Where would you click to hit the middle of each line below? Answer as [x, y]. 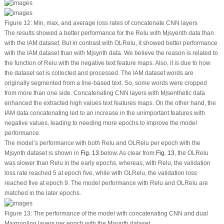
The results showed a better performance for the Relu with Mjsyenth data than [109, 33]
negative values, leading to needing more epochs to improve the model [100, 123]
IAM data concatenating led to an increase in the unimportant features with [104, 113]
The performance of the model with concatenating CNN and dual [120, 214]
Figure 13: [18, 214]
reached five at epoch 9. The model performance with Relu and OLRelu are [106, 183]
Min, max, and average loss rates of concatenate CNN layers [114, 23]
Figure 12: [18, 23]
